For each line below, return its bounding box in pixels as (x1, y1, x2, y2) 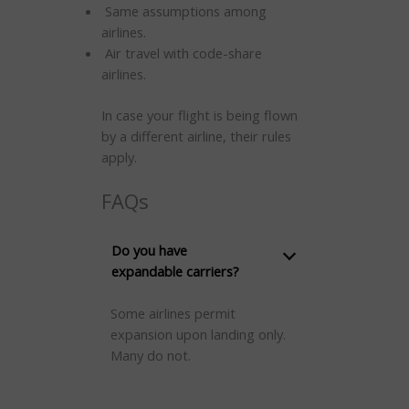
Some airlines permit (110, 303, 236, 322)
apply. (100, 148, 137, 167)
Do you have (110, 240, 187, 259)
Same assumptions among (100, 2, 267, 21)
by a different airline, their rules (100, 127, 291, 146)
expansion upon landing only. (110, 324, 286, 343)
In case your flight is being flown (100, 106, 298, 125)
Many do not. (110, 345, 191, 364)
